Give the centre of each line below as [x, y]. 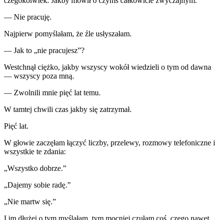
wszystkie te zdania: [35, 151]
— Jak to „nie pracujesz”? [44, 50]
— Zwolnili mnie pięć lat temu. [52, 92]
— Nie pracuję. [28, 17]
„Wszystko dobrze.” [35, 168]
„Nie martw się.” [30, 201]
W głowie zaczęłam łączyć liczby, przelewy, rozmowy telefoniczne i [110, 142]
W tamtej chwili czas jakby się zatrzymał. [68, 109]
